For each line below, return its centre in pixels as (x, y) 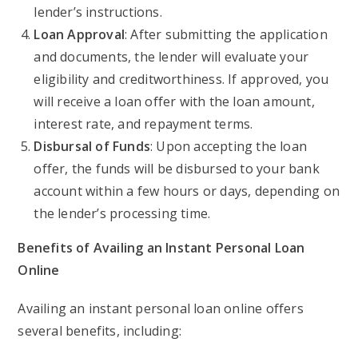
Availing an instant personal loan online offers (161, 308)
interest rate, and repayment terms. (143, 124)
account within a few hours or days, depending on (187, 191)
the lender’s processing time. (122, 213)
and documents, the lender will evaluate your (171, 57)
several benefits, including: (100, 331)
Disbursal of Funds (92, 146)
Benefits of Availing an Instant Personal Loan (161, 248)
